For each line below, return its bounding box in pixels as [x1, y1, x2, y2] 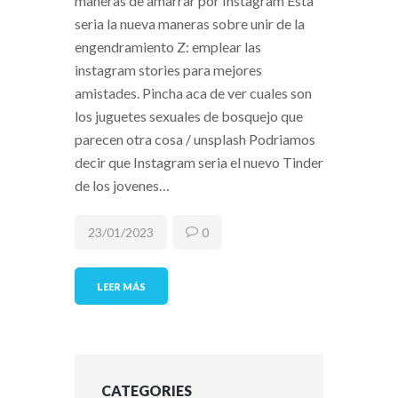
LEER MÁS [97, 280, 147, 292]
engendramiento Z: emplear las [75, 38, 261, 56]
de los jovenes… [75, 177, 170, 195]
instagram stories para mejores [75, 61, 262, 79]
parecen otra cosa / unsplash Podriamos [75, 131, 315, 148]
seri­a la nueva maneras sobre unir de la [75, 15, 305, 33]
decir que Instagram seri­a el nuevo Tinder [75, 154, 323, 171]
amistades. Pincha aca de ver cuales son [75, 84, 312, 102]
